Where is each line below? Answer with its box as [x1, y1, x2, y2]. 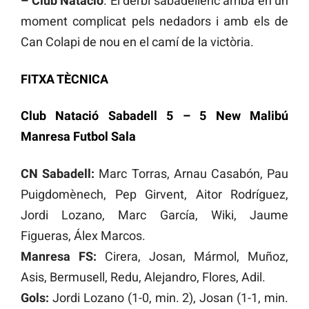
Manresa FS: [21, 249, 97, 264]
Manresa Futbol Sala [21, 129, 136, 144]
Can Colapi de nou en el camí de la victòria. [21, 34, 254, 49]
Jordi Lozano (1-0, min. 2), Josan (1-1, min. [49, 290, 288, 306]
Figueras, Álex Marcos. [21, 228, 146, 243]
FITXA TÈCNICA [21, 71, 108, 86]
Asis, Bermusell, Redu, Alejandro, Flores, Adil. [21, 270, 266, 285]
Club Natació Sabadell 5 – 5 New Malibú [21, 108, 288, 123]
